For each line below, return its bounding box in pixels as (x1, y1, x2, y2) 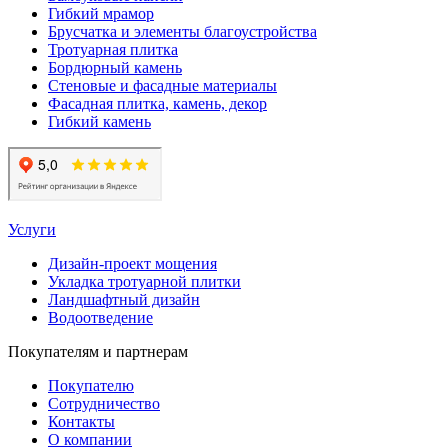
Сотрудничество (48, 394, 160, 412)
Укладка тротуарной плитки (48, 272, 241, 290)
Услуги (8, 220, 56, 238)
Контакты (48, 412, 115, 430)
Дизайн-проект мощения (48, 254, 217, 272)
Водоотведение (48, 308, 153, 326)
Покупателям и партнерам (8, 342, 188, 360)
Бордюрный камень (48, 58, 182, 76)
